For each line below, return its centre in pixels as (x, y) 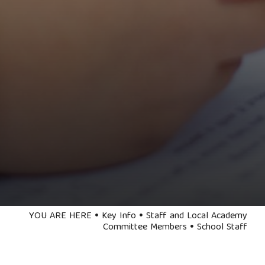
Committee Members (145, 227)
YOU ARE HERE (60, 216)
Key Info (119, 216)
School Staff (222, 227)
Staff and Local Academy (197, 216)
